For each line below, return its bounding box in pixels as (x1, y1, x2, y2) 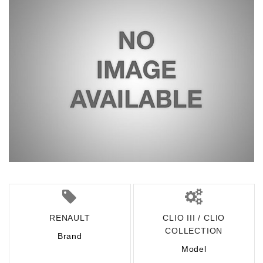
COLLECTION (165, 226, 223, 235)
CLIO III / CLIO (163, 213, 225, 222)
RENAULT (49, 213, 90, 222)
